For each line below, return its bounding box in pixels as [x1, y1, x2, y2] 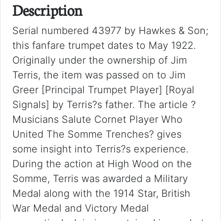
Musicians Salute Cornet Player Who [12, 113, 183, 125]
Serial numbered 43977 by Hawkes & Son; [12, 25, 208, 37]
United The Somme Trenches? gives [12, 128, 182, 140]
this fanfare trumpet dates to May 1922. [12, 39, 196, 51]
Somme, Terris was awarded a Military [12, 173, 188, 184]
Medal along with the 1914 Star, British [12, 187, 190, 199]
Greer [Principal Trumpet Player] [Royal [12, 84, 194, 96]
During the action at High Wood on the [12, 158, 192, 170]
